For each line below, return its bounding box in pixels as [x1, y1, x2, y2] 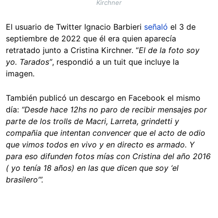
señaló [144, 21, 168, 32]
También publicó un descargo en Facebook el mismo [6, 92, 200, 103]
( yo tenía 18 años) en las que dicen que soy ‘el [6, 163, 179, 173]
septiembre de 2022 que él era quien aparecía [6, 33, 176, 43]
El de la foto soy [139, 45, 200, 55]
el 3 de [168, 21, 196, 32]
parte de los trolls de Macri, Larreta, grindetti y [6, 116, 179, 126]
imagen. [6, 68, 37, 78]
